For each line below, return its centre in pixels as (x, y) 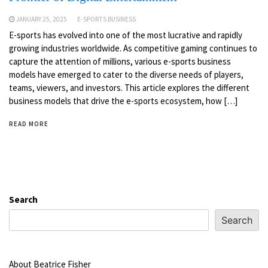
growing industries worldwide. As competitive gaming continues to (133, 48)
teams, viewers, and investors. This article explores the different (129, 88)
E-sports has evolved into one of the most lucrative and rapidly (126, 35)
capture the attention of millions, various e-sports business (120, 62)
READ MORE (29, 124)
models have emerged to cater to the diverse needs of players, (126, 75)
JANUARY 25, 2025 (42, 19)
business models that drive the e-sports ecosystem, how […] (123, 101)
